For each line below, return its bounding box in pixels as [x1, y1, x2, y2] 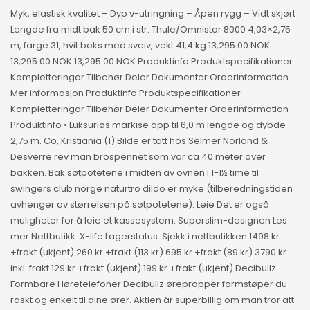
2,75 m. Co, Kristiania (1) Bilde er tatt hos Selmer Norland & [10, 134, 268, 148]
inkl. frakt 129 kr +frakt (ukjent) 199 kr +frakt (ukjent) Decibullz [10, 262, 276, 275]
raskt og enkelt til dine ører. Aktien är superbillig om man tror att [10, 293, 294, 307]
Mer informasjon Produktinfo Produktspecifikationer [10, 86, 241, 100]
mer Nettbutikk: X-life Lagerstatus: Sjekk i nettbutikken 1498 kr [10, 230, 280, 244]
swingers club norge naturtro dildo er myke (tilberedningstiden [10, 182, 293, 196]
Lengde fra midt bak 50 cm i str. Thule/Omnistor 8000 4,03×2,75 [10, 23, 291, 37]
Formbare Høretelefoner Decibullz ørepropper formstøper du [10, 277, 287, 291]
